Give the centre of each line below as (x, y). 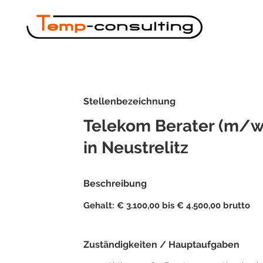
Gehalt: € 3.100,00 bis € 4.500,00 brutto (167, 205)
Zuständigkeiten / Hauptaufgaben (161, 245)
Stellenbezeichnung (129, 101)
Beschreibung (115, 183)
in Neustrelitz (136, 148)
